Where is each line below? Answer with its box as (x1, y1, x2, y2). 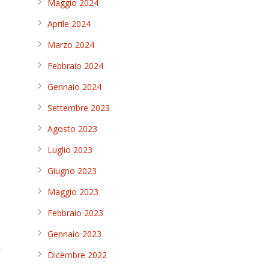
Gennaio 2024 (47, 81, 101, 92)
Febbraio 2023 (47, 207, 103, 219)
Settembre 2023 (47, 102, 110, 113)
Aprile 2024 (47, 18, 91, 29)
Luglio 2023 (47, 144, 92, 156)
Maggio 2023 (47, 186, 98, 198)
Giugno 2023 (47, 165, 97, 177)
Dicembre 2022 (47, 249, 107, 261)
